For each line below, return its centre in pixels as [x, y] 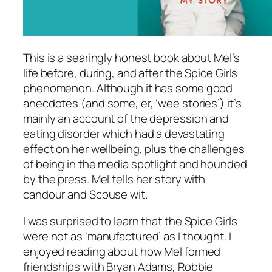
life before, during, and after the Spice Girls [131, 73]
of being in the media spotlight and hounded [135, 164]
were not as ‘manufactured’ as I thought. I [127, 236]
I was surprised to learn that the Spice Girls [130, 221]
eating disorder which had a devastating [124, 134]
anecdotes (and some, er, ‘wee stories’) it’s [132, 104]
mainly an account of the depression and [126, 119]
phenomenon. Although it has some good [128, 88]
